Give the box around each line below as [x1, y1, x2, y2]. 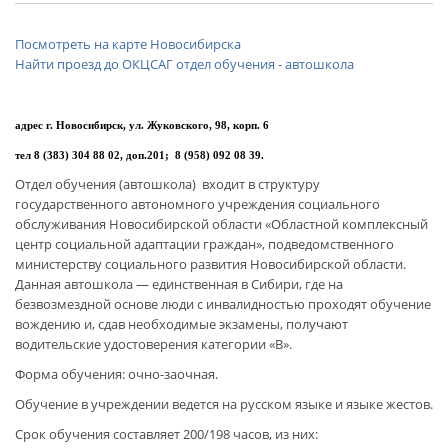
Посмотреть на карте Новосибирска [15, 35, 241, 53]
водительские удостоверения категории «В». [15, 335, 292, 353]
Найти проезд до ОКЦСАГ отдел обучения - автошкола [15, 55, 354, 73]
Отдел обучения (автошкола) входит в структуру [15, 175, 320, 193]
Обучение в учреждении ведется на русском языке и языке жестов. [15, 395, 433, 413]
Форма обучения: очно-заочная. [15, 365, 218, 383]
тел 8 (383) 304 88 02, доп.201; [15, 149, 175, 161]
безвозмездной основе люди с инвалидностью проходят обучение [15, 295, 431, 313]
